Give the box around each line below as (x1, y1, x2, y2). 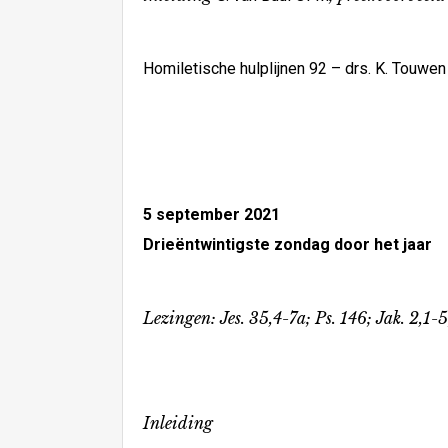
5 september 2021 (143, 205, 280, 224)
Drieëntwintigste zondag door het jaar (143, 235, 432, 254)
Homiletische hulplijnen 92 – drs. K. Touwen (143, 59, 446, 78)
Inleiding (143, 413, 213, 433)
